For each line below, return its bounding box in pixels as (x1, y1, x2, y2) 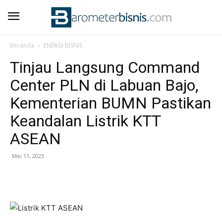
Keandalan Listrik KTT (10, 111, 161, 130)
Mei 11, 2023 (12, 152, 44, 160)
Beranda (10, 41, 34, 50)
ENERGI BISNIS (44, 41, 82, 50)
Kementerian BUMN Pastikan (10, 94, 211, 112)
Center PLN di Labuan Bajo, (10, 76, 198, 95)
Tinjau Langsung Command (10, 58, 200, 77)
